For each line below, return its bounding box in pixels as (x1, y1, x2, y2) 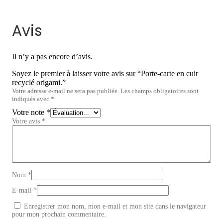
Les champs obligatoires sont (120, 87, 199, 95)
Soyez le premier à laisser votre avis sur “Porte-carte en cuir (12, 69, 198, 78)
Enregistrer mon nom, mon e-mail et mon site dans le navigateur (24, 203, 206, 211)
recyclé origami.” (12, 78, 66, 87)
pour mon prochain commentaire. (12, 211, 106, 219)
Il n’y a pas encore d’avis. (12, 52, 93, 61)
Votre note (12, 108, 46, 117)
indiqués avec (12, 95, 51, 103)
